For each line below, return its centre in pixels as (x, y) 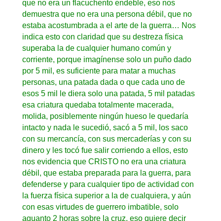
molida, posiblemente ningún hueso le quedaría (105, 116)
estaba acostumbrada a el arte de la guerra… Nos (109, 25)
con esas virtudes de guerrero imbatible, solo (100, 207)
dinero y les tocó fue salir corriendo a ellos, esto (105, 150)
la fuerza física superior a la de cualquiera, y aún (106, 195)
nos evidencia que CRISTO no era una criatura (104, 161)
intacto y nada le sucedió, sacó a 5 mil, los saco (105, 127)
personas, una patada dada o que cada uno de (103, 82)
